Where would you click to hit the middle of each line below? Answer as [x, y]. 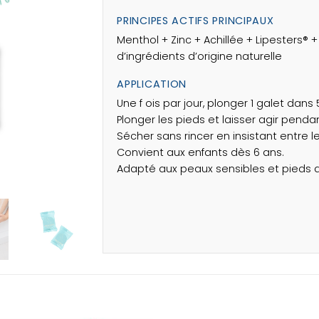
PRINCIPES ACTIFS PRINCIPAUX [195, 20]
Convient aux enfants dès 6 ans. [201, 152]
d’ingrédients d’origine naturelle [200, 56]
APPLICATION [152, 84]
